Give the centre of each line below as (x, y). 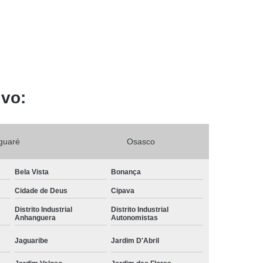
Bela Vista (32, 172)
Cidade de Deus (41, 190)
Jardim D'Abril (135, 240)
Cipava (123, 190)
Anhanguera (36, 218)
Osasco (141, 141)
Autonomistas (135, 218)
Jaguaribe (32, 240)
